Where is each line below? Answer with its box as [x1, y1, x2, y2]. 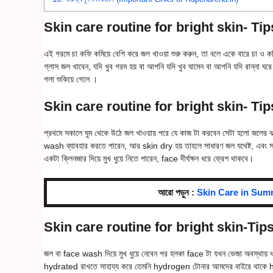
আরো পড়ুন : [158, 187, 197, 198]
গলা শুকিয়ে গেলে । [44, 74, 97, 85]
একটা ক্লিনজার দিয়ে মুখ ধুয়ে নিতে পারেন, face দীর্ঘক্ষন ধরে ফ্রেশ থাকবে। [44, 154, 253, 164]
